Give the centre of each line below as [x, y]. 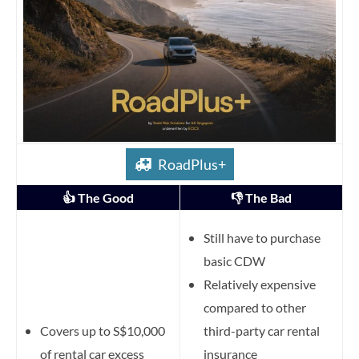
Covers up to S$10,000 [103, 330]
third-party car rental [262, 330]
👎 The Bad [261, 197]
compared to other [255, 307]
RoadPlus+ [192, 164]
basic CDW [234, 260]
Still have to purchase [262, 237]
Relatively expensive [260, 284]
